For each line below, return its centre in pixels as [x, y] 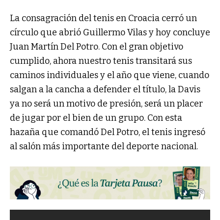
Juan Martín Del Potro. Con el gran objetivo [96, 47]
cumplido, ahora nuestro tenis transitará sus [101, 61]
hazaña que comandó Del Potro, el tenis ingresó [108, 132]
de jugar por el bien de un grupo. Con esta [96, 118]
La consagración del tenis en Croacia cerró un [103, 18]
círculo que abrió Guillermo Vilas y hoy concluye [110, 33]
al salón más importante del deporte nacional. [104, 147]
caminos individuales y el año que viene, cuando [110, 75]
